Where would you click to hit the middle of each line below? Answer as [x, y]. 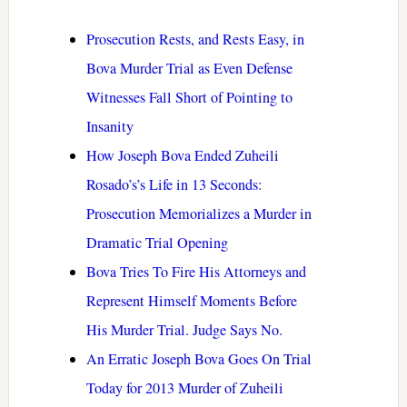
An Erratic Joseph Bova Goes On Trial [199, 358]
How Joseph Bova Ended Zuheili [182, 155]
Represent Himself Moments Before [191, 300]
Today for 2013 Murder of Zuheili [184, 387]
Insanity [109, 126]
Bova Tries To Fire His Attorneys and [196, 271]
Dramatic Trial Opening [157, 242]
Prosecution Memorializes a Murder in [199, 213]
